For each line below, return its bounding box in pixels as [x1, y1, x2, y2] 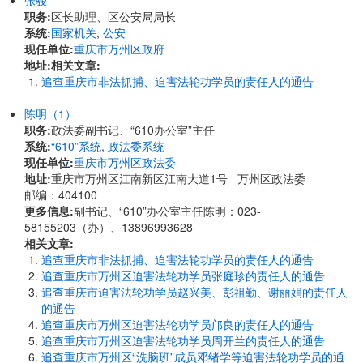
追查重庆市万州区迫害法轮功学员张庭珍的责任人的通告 [41, 267, 325, 284]
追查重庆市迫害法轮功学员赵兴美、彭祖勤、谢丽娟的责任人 [41, 284, 348, 300]
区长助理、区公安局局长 [51, 8, 176, 24]
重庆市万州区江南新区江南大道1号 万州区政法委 [51, 170, 309, 186]
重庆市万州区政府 [74, 41, 164, 57]
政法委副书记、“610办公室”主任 [51, 122, 215, 138]
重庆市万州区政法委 [74, 154, 176, 170]
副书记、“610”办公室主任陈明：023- [74, 203, 261, 219]
